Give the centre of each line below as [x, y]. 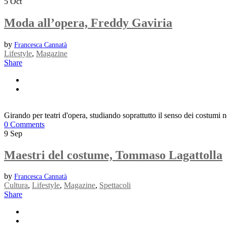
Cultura [16, 185]
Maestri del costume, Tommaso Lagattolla [113, 155]
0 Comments [24, 124]
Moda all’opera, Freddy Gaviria [88, 23]
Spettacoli [115, 185]
